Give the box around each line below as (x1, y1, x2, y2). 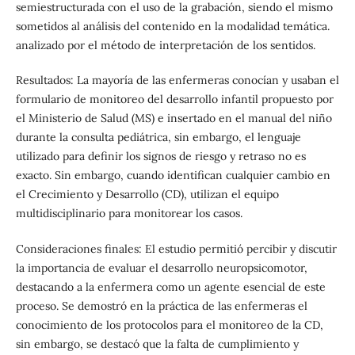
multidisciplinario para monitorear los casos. (15, 206, 242, 221)
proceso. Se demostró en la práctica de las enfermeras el (15, 298, 307, 313)
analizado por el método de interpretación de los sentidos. (15, 38, 315, 53)
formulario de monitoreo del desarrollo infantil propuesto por (15, 92, 334, 107)
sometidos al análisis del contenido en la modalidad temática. (15, 19, 330, 34)
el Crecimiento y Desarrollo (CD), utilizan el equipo (15, 187, 279, 202)
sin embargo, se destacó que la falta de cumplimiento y (15, 336, 299, 351)
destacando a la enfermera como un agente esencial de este (15, 279, 326, 294)
